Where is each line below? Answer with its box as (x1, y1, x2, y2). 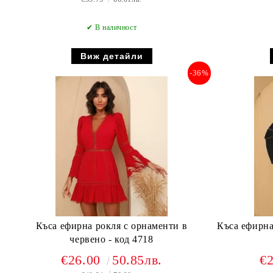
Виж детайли (80, 51, 143, 61)
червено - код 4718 (69, 234, 154, 244)
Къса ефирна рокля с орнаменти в (35, 221, 188, 231)
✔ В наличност (86, 23, 137, 32)
